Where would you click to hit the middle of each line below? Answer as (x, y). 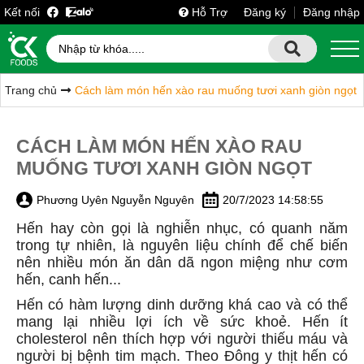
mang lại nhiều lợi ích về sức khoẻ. (154, 322)
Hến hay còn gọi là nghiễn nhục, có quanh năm (182, 228)
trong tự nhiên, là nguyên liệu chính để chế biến (182, 245)
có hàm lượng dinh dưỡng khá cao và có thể (198, 305)
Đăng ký (265, 12)
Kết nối (24, 12)
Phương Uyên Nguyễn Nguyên (115, 200)
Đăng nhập (331, 12)
